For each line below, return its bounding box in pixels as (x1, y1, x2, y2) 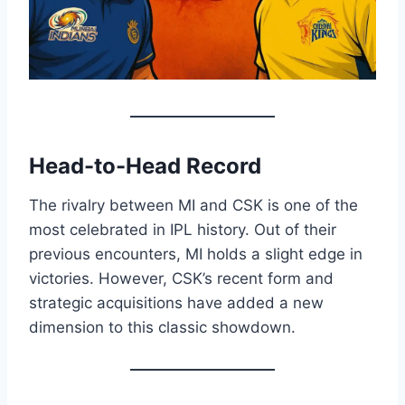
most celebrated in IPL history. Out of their (29, 221, 336, 240)
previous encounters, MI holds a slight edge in (29, 245, 363, 264)
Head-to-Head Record (29, 153, 261, 180)
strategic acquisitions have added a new (29, 294, 324, 313)
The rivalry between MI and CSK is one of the (29, 196, 358, 215)
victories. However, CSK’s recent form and (29, 269, 334, 288)
